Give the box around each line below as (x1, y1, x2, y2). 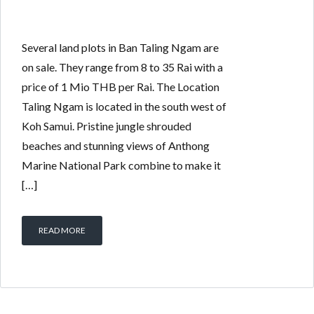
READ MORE (39, 224, 86, 235)
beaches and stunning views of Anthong (22, 138, 210, 152)
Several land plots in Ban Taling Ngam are (22, 40, 219, 54)
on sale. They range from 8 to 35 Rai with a (22, 60, 223, 74)
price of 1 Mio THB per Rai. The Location (22, 79, 219, 93)
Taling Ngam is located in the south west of (22, 99, 226, 113)
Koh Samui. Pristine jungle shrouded (22, 118, 191, 132)
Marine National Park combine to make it (22, 158, 221, 172)
